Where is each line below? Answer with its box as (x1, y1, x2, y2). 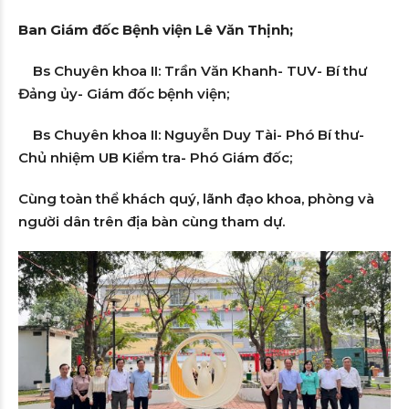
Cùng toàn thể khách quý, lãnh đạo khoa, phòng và (18, 189, 374, 207)
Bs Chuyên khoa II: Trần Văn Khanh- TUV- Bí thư (18, 61, 367, 79)
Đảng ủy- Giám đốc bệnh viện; (18, 84, 229, 102)
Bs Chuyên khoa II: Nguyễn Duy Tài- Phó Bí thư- (18, 125, 364, 143)
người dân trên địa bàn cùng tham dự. (18, 212, 285, 230)
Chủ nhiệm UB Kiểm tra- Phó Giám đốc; (18, 148, 292, 166)
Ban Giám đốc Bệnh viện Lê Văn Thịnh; (18, 20, 293, 38)
